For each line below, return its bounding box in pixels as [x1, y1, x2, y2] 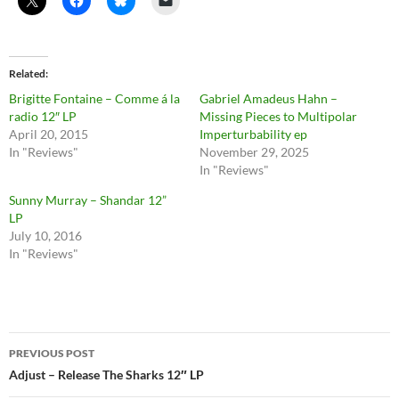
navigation [8, 363, 118, 393]
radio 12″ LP [9, 109, 77, 125]
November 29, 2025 [199, 144, 309, 160]
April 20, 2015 [9, 126, 88, 142]
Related [9, 67, 45, 81]
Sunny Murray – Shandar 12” [9, 192, 167, 208]
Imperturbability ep [199, 126, 307, 142]
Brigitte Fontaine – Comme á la [9, 91, 180, 107]
